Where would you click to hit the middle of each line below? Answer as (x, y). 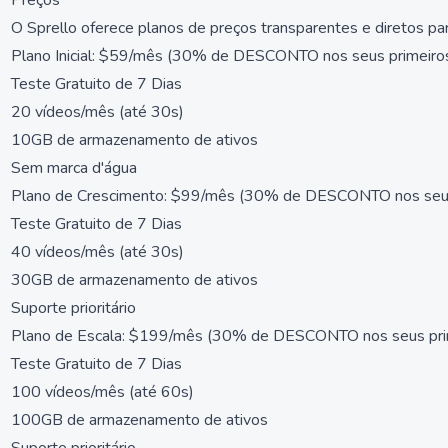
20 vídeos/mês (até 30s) (97, 112)
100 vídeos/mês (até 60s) (102, 392)
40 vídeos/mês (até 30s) (97, 252)
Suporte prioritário (73, 308)
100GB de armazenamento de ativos (139, 420)
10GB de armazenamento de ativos (134, 140)
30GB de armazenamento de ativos (134, 280)
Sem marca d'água (74, 168)
